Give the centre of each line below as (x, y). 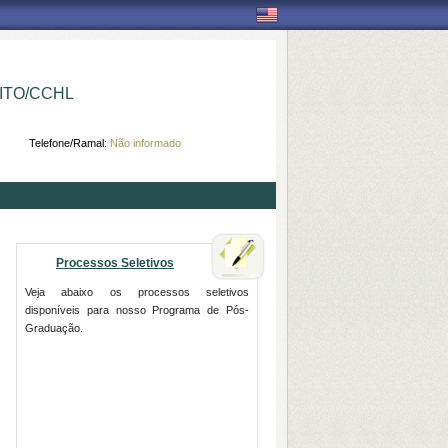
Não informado (145, 143)
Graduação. (54, 328)
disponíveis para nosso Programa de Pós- (137, 310)
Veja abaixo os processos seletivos (137, 292)
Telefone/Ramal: (69, 143)
